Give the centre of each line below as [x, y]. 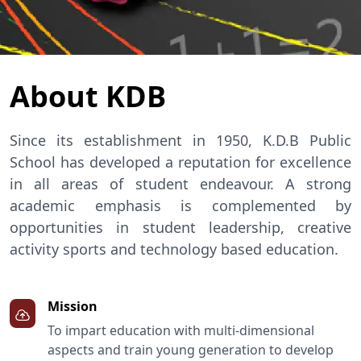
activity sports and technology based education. [174, 249]
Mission [73, 307]
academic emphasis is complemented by [180, 206]
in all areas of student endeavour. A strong [180, 184]
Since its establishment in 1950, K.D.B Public [180, 141]
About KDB [88, 97]
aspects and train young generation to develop [191, 350]
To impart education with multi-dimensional [181, 331]
